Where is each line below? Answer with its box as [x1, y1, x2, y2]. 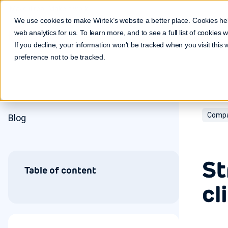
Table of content [24, 164, 96, 176]
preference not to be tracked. [14, 53, 105, 61]
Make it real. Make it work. [8, 4, 90, 13]
